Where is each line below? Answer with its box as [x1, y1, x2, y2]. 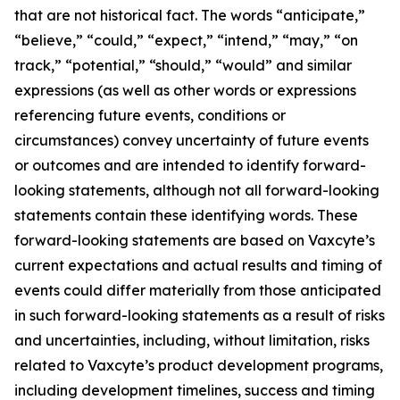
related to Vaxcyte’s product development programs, [14, 356, 383, 374]
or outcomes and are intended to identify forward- [14, 156, 366, 174]
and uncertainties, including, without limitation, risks [14, 331, 370, 349]
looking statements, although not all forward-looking [14, 181, 379, 199]
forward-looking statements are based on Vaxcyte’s [14, 231, 375, 249]
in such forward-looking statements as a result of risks [14, 306, 385, 324]
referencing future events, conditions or [14, 106, 286, 124]
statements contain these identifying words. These [14, 206, 358, 224]
